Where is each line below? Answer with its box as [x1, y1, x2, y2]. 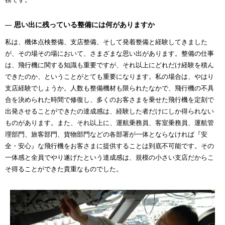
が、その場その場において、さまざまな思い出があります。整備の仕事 [5, 50, 214, 58]
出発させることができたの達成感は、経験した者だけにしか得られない [5, 107, 214, 116]
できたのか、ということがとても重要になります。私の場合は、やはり [5, 73, 214, 81]
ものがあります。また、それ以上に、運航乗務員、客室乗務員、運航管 [5, 119, 214, 127]
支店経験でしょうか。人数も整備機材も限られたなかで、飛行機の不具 [5, 84, 214, 92]
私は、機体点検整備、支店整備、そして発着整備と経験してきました [5, 38, 207, 46]
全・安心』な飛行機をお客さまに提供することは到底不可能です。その [5, 142, 214, 150]
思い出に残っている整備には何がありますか [14, 21, 155, 29]
